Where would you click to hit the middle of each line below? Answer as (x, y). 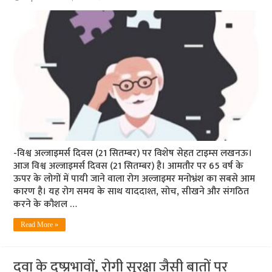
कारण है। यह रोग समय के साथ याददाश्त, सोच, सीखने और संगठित (131, 191)
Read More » (40, 224)
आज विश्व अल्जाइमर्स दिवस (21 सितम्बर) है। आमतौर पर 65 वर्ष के (129, 166)
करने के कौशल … (46, 204)
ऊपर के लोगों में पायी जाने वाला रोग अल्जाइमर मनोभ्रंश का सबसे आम (134, 178)
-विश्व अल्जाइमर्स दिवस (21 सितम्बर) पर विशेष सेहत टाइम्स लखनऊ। (133, 153)
